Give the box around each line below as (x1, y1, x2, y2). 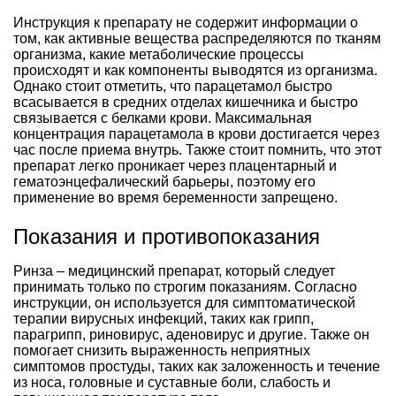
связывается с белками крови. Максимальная (13, 110, 312, 126)
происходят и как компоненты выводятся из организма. (13, 62, 377, 78)
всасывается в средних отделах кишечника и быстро (13, 94, 358, 110)
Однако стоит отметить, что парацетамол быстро (13, 78, 332, 94)
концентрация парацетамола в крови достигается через (13, 126, 379, 141)
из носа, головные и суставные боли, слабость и (13, 374, 331, 390)
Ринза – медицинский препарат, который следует (13, 263, 335, 278)
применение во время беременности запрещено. (13, 189, 338, 205)
